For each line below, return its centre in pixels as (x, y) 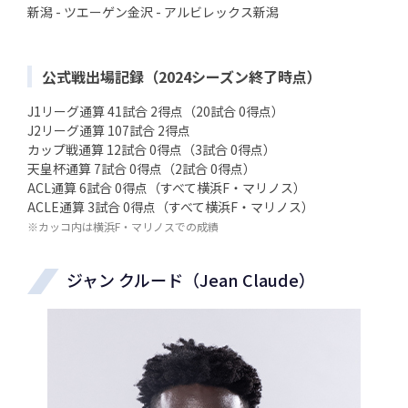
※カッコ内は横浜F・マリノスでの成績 (123, 227)
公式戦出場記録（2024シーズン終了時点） (182, 77)
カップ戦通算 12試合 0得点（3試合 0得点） (152, 150)
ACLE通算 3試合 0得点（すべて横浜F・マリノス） (171, 207)
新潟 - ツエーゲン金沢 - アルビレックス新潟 (153, 12)
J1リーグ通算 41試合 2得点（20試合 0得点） (156, 112)
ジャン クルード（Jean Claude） (191, 280)
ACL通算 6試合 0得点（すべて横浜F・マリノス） (167, 188)
